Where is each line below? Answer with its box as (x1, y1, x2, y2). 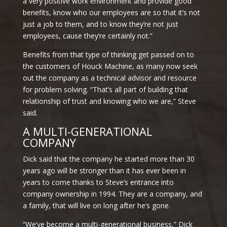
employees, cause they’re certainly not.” (22, 30, 153, 41)
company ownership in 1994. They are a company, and (22, 188, 202, 199)
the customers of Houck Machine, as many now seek (22, 61, 198, 71)
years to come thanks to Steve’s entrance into (22, 177, 174, 187)
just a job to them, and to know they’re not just (22, 19, 178, 29)
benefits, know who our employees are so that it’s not (22, 7, 200, 17)
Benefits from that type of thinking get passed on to (22, 49, 194, 59)
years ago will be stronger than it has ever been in (22, 165, 186, 175)
